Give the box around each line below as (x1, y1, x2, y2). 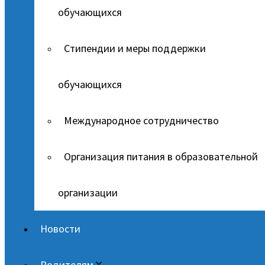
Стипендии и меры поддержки (64, 41, 206, 55)
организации (58, 186, 118, 199)
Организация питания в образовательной (64, 150, 258, 163)
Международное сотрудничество (64, 114, 219, 127)
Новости (40, 222, 80, 235)
